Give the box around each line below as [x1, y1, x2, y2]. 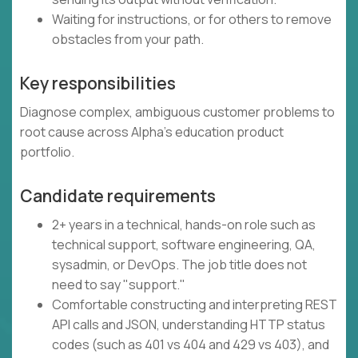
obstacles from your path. [52, 30, 204, 49]
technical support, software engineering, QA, [52, 236, 316, 254]
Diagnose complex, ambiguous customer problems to [20, 103, 335, 121]
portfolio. [20, 143, 74, 161]
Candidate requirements [20, 185, 216, 208]
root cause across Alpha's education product [20, 123, 284, 141]
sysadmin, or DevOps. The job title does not [52, 256, 307, 274]
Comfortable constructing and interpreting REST [52, 296, 337, 314]
